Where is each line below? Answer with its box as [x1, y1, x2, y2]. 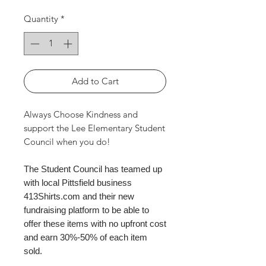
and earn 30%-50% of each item [24, 232, 147, 242]
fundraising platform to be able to [24, 204, 149, 215]
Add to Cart [71, 75, 119, 87]
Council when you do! [24, 135, 110, 147]
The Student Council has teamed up [24, 163, 162, 174]
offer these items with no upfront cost [24, 218, 166, 229]
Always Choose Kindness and [24, 108, 138, 120]
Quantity [24, 13, 58, 25]
